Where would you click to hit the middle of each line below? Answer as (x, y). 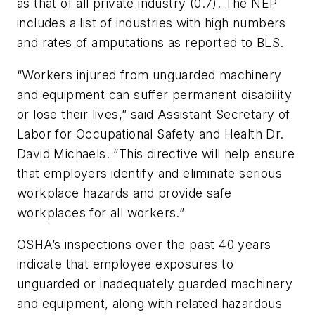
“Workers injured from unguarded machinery (149, 75)
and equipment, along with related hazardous (150, 304)
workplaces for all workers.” (101, 212)
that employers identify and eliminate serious (149, 173)
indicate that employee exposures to (125, 264)
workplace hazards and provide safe (124, 193)
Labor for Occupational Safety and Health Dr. (150, 134)
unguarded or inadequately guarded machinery (155, 284)
